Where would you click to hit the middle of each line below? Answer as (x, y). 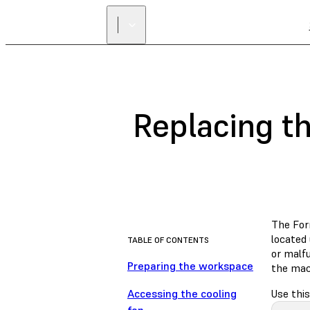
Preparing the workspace (190, 266)
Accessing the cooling (182, 294)
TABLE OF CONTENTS (168, 240)
